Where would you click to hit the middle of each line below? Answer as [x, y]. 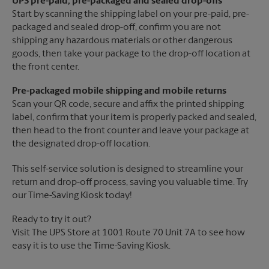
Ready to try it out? [52, 220]
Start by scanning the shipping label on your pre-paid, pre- [131, 15]
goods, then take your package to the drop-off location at [131, 54]
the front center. [46, 68]
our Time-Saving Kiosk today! [72, 196]
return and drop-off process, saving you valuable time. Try [130, 183]
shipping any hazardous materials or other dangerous [122, 41]
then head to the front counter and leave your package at [131, 131]
